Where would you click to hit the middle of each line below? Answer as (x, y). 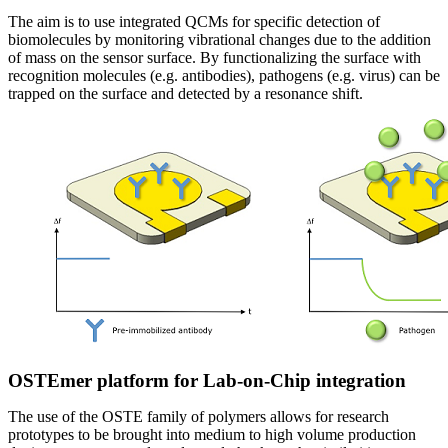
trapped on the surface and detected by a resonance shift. (185, 93)
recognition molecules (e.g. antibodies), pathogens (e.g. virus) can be (224, 75)
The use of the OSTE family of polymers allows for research (198, 416)
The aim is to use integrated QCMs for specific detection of (194, 21)
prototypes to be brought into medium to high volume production (212, 434)
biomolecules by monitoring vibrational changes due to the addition (219, 39)
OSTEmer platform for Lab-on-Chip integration (207, 380)
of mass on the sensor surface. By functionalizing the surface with (214, 57)
